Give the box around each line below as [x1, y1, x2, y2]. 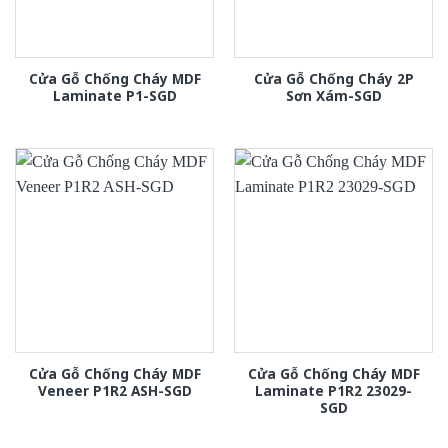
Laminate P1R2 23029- [255, 380, 412, 400]
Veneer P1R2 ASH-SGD [37, 380, 192, 400]
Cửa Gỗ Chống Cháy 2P [253, 68, 414, 88]
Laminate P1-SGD [52, 85, 177, 105]
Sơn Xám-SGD [285, 85, 382, 105]
